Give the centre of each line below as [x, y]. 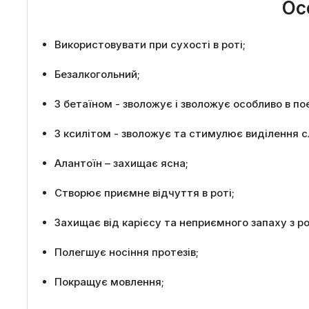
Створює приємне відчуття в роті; [144, 193]
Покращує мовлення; [109, 282]
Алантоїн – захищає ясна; [121, 163]
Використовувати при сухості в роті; [150, 44]
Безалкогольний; [97, 74]
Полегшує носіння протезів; [127, 252]
